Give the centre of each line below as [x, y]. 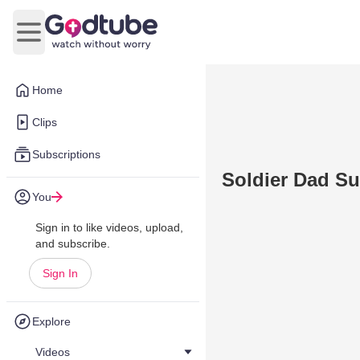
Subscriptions [66, 154]
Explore [51, 321]
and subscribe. [73, 243]
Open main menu [77, 40]
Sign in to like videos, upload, [109, 227]
